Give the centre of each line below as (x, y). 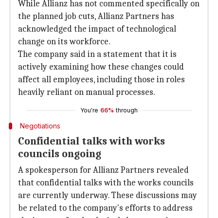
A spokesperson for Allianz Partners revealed (103, 170)
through (127, 110)
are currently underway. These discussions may (108, 195)
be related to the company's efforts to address (105, 208)
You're (89, 110)
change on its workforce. (64, 42)
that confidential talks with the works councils (106, 183)
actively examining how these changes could (101, 67)
